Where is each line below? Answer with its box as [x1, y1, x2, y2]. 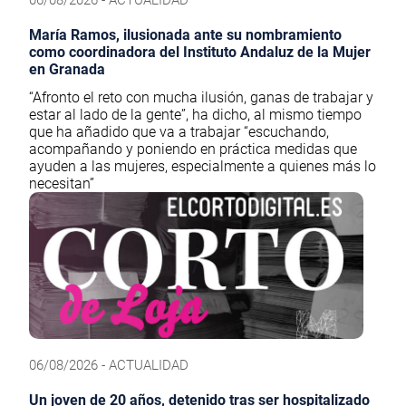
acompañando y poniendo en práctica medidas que [29, 140, 357, 158]
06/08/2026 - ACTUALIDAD [29, 357, 188, 374]
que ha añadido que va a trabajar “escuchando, [29, 122, 329, 140]
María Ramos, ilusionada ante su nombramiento [29, 25, 342, 43]
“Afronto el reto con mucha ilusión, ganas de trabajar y [29, 88, 373, 106]
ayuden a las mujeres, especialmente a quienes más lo [29, 157, 376, 175]
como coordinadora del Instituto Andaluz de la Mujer [29, 43, 371, 61]
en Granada [29, 60, 105, 78]
